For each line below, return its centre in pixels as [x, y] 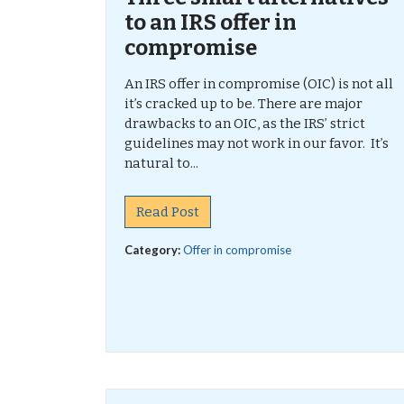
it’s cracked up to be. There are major [243, 104]
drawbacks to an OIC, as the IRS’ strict [245, 124]
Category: [154, 250]
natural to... [161, 163]
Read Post [168, 212]
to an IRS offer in [211, 23]
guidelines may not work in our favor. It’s [257, 143]
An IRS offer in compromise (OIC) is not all [259, 84]
